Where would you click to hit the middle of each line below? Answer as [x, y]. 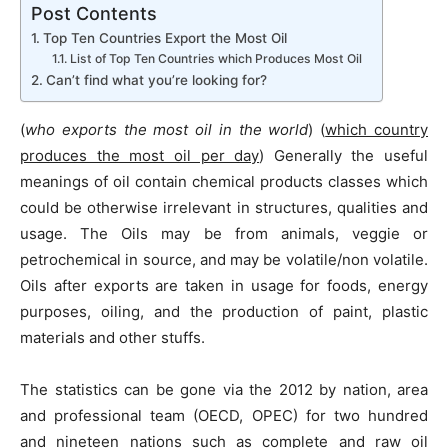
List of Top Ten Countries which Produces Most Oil [215, 58]
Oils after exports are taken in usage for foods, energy [224, 285]
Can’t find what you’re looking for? [156, 80]
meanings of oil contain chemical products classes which [224, 181]
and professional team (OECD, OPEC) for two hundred [224, 415]
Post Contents [94, 13]
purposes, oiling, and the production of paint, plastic [224, 311]
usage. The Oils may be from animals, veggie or [224, 233]
